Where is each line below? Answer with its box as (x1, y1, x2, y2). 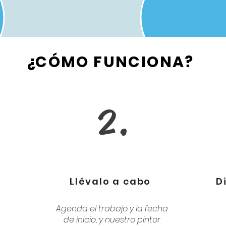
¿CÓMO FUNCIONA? (26, 51, 194, 73)
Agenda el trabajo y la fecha (56, 203, 168, 214)
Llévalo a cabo (70, 175, 151, 188)
